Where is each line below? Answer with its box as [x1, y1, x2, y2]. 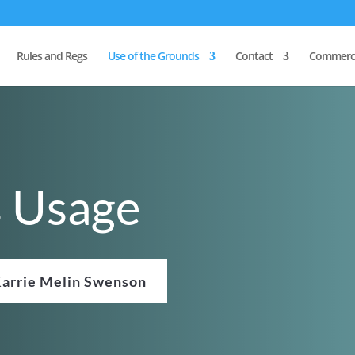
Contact [235, 48, 273, 63]
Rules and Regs [17, 48, 87, 63]
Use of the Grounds [108, 48, 199, 63]
